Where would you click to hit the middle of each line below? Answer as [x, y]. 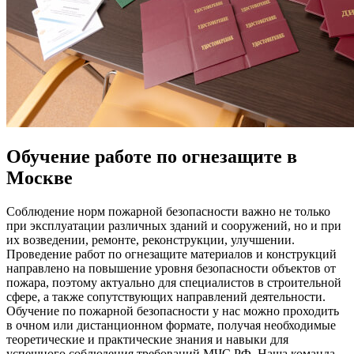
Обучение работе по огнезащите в [152, 156]
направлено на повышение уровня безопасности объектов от [171, 268]
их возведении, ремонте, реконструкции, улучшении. [151, 239]
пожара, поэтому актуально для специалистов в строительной [174, 282]
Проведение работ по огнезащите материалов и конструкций [171, 254]
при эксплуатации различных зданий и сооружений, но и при [174, 225]
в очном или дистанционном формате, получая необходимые [171, 325]
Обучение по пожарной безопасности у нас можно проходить [173, 311]
